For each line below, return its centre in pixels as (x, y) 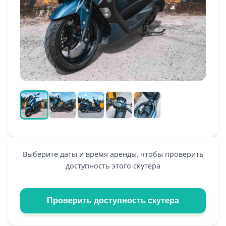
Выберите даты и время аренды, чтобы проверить (113, 154)
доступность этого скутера (113, 166)
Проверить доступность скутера (113, 201)
